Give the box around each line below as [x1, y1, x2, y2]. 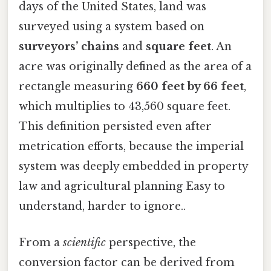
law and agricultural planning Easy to [19, 180, 225, 194]
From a [19, 235, 63, 249]
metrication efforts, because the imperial [19, 140, 244, 154]
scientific [63, 235, 106, 249]
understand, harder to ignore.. [19, 200, 186, 214]
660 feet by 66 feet [136, 80, 244, 94]
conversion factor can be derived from [19, 255, 235, 269]
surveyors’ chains [19, 40, 119, 54]
